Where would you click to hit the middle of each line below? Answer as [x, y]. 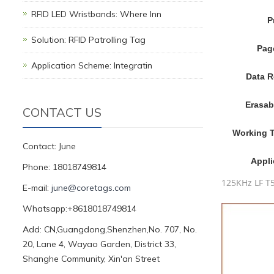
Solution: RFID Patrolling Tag [88, 40]
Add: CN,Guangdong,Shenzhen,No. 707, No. [110, 229]
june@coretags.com [91, 188]
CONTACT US [62, 112]
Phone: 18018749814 [65, 167]
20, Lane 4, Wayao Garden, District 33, [99, 244]
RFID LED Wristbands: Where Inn [96, 14]
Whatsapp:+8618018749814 [80, 209]
